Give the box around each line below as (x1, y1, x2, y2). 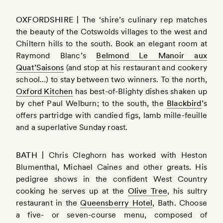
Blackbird (167, 98, 202, 108)
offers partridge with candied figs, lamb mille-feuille (16, 110, 207, 120)
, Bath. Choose (152, 198, 207, 208)
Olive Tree (127, 186, 167, 196)
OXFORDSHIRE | (16, 14, 82, 24)
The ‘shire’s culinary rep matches (82, 14, 207, 24)
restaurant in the (16, 198, 81, 208)
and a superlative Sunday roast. (16, 122, 128, 132)
